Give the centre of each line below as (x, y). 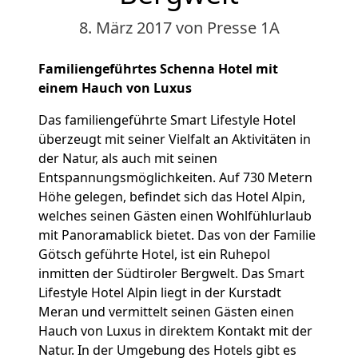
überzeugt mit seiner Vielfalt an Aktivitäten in (175, 139)
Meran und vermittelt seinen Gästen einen (166, 312)
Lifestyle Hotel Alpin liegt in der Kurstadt (160, 292)
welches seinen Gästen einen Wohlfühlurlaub (175, 216)
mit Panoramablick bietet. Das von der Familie (177, 235)
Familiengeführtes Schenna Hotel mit (158, 69)
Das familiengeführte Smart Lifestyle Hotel (167, 120)
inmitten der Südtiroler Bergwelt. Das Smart (171, 273)
